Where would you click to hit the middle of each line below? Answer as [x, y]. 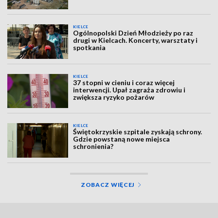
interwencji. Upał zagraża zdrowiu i [129, 90]
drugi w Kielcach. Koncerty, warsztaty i [136, 40]
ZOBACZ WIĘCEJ [108, 184]
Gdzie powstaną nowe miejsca [122, 139]
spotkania [90, 48]
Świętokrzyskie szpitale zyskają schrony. [138, 132]
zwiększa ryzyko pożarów [114, 97]
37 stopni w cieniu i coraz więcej [124, 82]
